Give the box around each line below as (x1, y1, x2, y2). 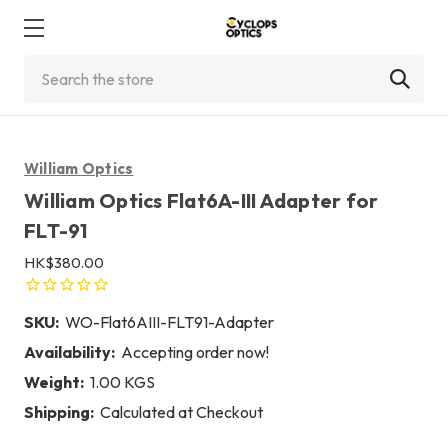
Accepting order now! (121, 341, 269, 362)
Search (24, 57, 72, 77)
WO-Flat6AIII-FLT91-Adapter (65, 311, 274, 332)
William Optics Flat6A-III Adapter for (24, 188, 379, 213)
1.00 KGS (90, 371, 155, 392)
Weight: (24, 371, 84, 392)
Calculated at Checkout (100, 401, 263, 422)
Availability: (24, 341, 115, 362)
